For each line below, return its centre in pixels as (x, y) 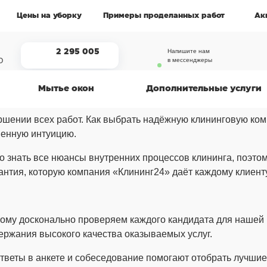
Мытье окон (66, 89)
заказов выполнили (64, 100)
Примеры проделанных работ (164, 16)
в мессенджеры (190, 60)
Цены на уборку (49, 16)
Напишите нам (188, 51)
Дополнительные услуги (204, 89)
